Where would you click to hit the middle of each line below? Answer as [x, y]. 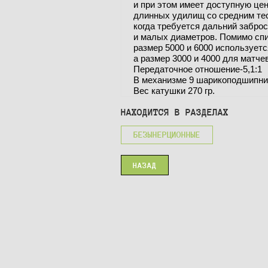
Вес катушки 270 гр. [174, 90]
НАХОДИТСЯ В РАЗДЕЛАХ [175, 112]
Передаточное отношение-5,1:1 [198, 69]
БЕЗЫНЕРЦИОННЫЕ [167, 135]
